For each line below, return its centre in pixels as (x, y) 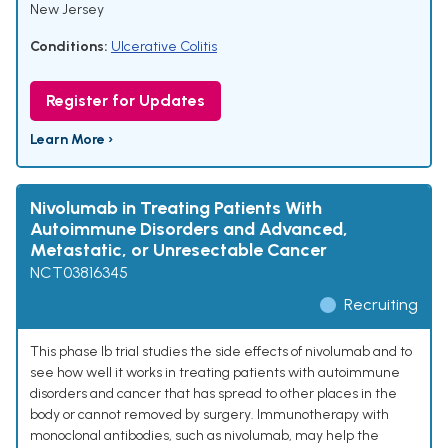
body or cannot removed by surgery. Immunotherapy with (209, 415)
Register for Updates (125, 101)
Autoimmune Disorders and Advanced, (189, 229)
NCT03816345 (79, 273)
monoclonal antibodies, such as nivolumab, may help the (204, 436)
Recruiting (381, 305)
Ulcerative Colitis (164, 47)
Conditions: (69, 47)
